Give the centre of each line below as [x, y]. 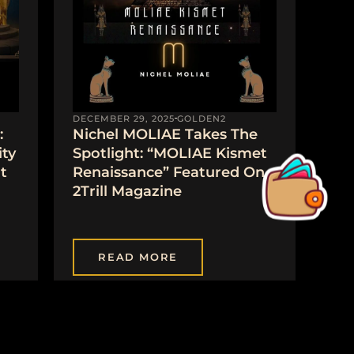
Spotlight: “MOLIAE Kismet [170, 153]
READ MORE [138, 257]
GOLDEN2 [202, 118]
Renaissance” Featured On [169, 172]
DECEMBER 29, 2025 [124, 118]
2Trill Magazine [128, 191]
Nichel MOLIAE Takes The [166, 134]
